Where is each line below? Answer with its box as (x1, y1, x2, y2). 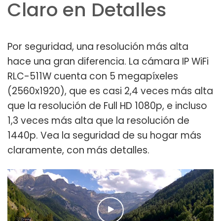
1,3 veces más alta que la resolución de (7, 113, 189, 127)
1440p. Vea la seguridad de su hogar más (7, 128, 201, 142)
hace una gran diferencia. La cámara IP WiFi (7, 54, 209, 68)
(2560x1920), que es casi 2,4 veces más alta (7, 84, 213, 98)
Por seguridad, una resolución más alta (7, 39, 188, 53)
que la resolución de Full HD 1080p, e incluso (7, 99, 207, 112)
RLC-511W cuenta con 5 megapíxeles (7, 69, 178, 83)
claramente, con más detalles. (7, 143, 149, 157)
